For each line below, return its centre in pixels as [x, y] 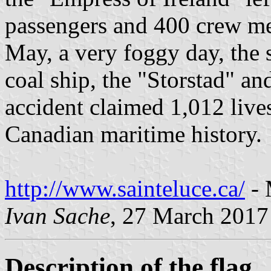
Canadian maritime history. [133, 134]
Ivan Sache [57, 215]
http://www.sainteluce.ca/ [125, 188]
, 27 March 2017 [189, 215]
